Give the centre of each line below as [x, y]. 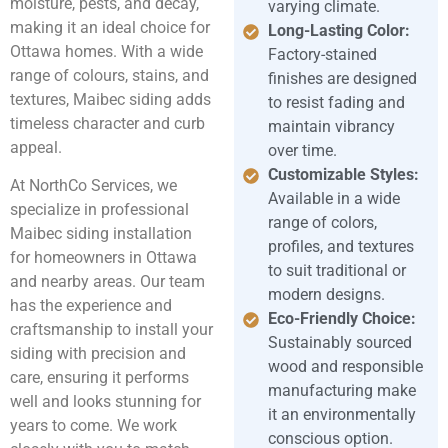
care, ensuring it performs [99, 378]
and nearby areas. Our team [107, 282]
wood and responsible [346, 366]
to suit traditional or [337, 270]
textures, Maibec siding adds [110, 99]
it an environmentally [342, 414]
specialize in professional [99, 210]
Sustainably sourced [340, 342]
